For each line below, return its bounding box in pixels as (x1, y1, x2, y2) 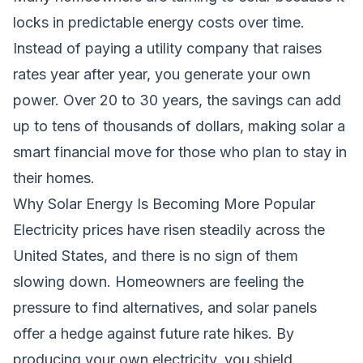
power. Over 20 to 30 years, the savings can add (13, 91, 341, 109)
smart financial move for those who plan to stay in (13, 143, 347, 160)
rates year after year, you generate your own (13, 65, 310, 83)
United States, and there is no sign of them (13, 246, 298, 264)
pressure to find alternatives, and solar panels (13, 298, 317, 316)
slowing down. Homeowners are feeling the (13, 272, 304, 290)
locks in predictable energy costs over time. (13, 13, 305, 31)
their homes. (13, 169, 95, 186)
